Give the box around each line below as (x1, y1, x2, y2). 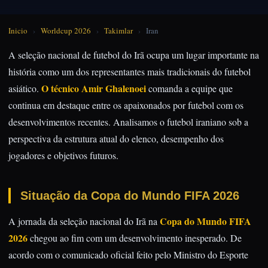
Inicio (8, 25, 28, 36)
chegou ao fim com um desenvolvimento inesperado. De (28, 232, 242, 244)
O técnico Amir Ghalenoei (41, 81, 146, 95)
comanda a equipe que (146, 82, 233, 95)
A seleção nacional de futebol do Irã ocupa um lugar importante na (8, 48, 259, 61)
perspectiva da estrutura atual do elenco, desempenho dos (8, 132, 224, 145)
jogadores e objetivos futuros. (8, 149, 118, 162)
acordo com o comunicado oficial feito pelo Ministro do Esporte (8, 248, 248, 261)
